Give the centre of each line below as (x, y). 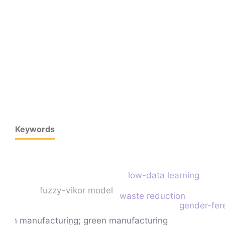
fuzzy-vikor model (76, 190)
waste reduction (153, 195)
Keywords (35, 129)
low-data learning (164, 175)
